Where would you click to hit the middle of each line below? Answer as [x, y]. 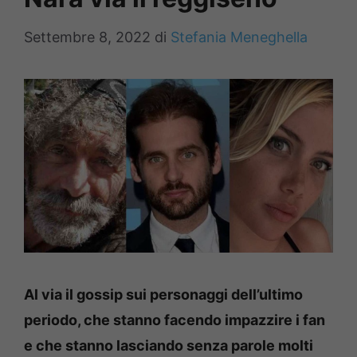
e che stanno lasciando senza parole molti [169, 345]
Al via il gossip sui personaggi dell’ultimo [163, 294]
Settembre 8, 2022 [87, 37]
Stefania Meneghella [239, 37]
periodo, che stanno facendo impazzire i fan [175, 320]
